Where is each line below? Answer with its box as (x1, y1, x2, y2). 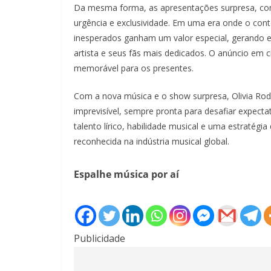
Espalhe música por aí (74, 168, 179, 181)
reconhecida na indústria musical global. (74, 135, 229, 147)
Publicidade (74, 232, 125, 245)
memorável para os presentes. (74, 62, 194, 74)
